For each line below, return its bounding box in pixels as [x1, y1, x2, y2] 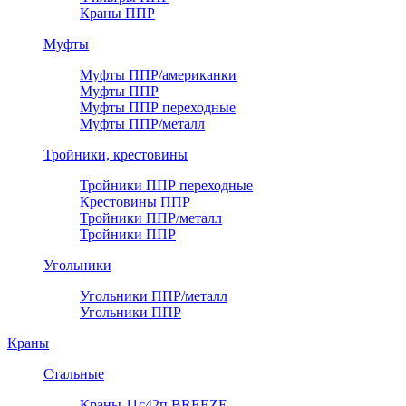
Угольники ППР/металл [80, 287, 227, 304]
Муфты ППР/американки [80, 66, 237, 82]
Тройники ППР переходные [80, 177, 253, 193]
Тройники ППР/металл [80, 209, 222, 226]
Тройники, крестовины [43, 146, 188, 162]
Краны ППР [80, 5, 155, 21]
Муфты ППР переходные [80, 99, 236, 115]
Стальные [43, 365, 104, 382]
